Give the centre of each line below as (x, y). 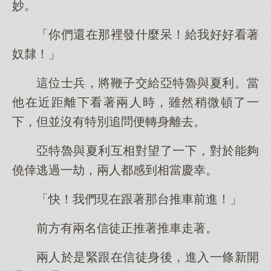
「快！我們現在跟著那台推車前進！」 (139, 199)
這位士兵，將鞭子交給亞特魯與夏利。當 (148, 83)
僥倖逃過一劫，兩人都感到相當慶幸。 (115, 170)
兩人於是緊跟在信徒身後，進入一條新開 (148, 257)
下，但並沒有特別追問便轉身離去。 (109, 122)
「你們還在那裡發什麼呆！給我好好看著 (148, 34)
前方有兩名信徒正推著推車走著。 (127, 228)
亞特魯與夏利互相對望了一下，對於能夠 (148, 151)
